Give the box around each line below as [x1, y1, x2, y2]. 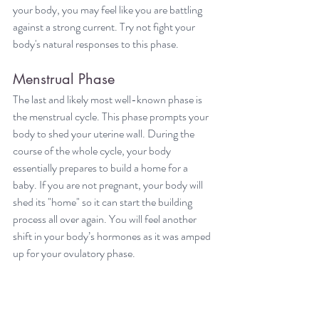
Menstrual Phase [13, 69, 115, 88]
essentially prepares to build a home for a [13, 159, 190, 176]
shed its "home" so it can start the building [13, 193, 194, 210]
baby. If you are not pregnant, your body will [13, 176, 205, 193]
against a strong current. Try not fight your [13, 18, 197, 35]
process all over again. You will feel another [13, 210, 199, 227]
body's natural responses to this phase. [13, 35, 179, 52]
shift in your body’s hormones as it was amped [13, 227, 213, 244]
